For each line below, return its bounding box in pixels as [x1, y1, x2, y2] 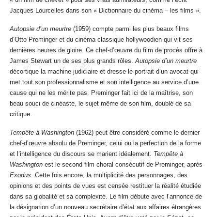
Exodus [10, 171, 31, 179]
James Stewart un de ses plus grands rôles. [10, 57, 135, 65]
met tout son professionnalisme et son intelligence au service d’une [10, 78, 199, 86]
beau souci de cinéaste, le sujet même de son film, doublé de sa [10, 100, 191, 108]
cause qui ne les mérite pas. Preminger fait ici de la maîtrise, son [10, 89, 193, 97]
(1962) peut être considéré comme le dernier [74, 129, 200, 137]
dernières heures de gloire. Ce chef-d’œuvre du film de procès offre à [10, 46, 202, 54]
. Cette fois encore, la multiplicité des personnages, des [31, 171, 187, 179]
